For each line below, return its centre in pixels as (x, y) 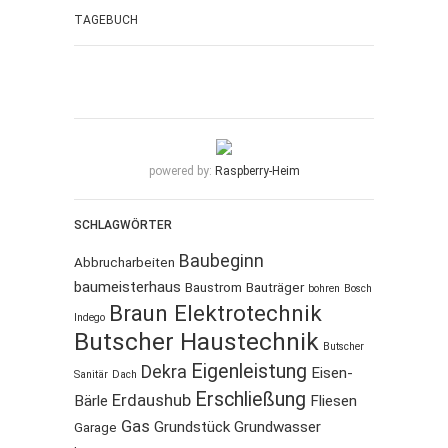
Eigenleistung (249, 371)
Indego (89, 317)
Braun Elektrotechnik (215, 312)
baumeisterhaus (127, 286)
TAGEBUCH (106, 20)
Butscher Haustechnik (196, 341)
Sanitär (91, 374)
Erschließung (250, 399)
